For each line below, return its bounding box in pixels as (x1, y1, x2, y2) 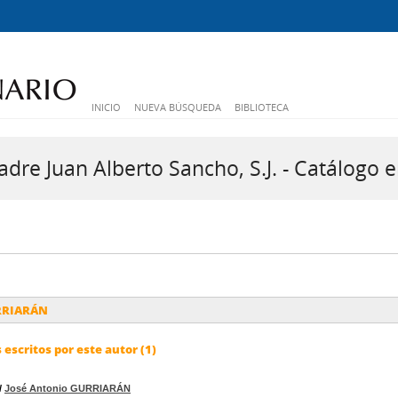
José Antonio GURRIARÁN (4, 383, 131, 394)
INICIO (92, 100, 121, 114)
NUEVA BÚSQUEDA (134, 100, 221, 114)
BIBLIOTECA (235, 100, 289, 114)
